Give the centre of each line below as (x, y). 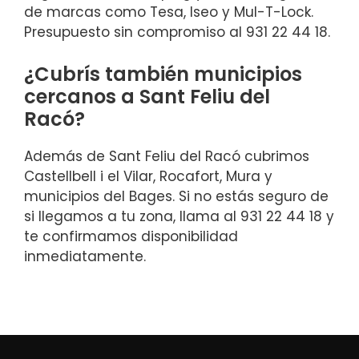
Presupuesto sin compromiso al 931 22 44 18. (177, 32)
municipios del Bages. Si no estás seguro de (176, 196)
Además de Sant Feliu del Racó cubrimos (167, 156)
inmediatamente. (85, 256)
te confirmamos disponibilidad (131, 236)
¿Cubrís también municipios (163, 74)
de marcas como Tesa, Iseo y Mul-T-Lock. (169, 12)
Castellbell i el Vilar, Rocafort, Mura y (148, 176)
